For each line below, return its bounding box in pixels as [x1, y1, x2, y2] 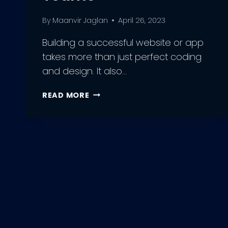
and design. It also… [42, 64, 127, 77]
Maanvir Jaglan [52, 15, 108, 25]
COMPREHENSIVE [89, 99, 157, 109]
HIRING [89, 134, 118, 145]
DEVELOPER [89, 157, 135, 168]
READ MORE [42, 90, 90, 100]
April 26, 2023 [118, 15, 166, 25]
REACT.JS [89, 146, 129, 156]
